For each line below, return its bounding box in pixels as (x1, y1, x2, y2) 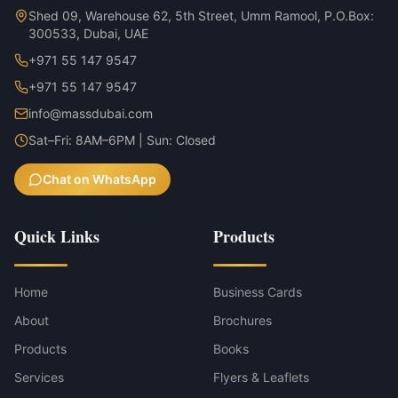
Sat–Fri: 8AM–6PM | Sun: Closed (28, 131, 216, 147)
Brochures (213, 312, 272, 328)
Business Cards (213, 283, 302, 299)
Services (14, 369, 64, 385)
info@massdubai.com (28, 105, 153, 121)
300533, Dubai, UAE (28, 25, 148, 41)
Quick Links (14, 224, 99, 248)
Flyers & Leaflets (213, 369, 309, 385)
